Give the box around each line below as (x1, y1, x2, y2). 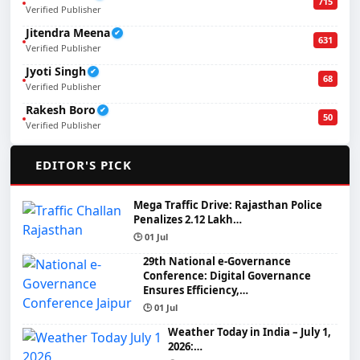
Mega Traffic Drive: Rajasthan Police (133, 197, 322, 212)
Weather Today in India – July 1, (167, 324, 331, 339)
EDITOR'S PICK (35, 156, 132, 173)
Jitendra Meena (26, 24, 110, 40)
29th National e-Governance (143, 253, 292, 268)
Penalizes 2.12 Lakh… (133, 211, 242, 227)
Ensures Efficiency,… (143, 282, 249, 297)
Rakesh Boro (26, 101, 96, 117)
